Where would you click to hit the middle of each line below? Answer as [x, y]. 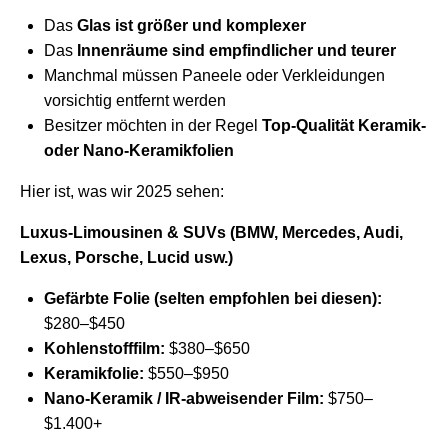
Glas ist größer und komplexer [191, 26]
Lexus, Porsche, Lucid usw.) [126, 258]
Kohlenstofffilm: [104, 349]
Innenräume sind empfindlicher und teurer [236, 51]
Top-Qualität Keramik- [344, 126]
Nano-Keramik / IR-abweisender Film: [184, 399]
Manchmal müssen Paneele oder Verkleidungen [214, 76]
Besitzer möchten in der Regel [153, 126]
